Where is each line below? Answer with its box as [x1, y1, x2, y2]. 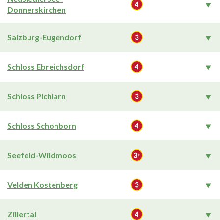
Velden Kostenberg [7, 180, 78, 189]
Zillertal [7, 209, 36, 219]
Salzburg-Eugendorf [7, 32, 81, 42]
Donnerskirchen [7, 5, 66, 14]
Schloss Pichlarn [7, 91, 66, 101]
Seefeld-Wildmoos [7, 150, 76, 160]
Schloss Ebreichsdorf [7, 62, 84, 71]
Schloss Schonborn [7, 121, 76, 130]
